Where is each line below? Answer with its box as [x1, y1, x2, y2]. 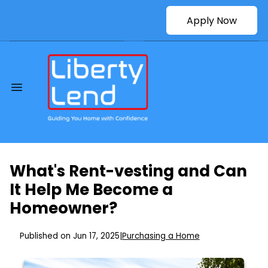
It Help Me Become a [10, 179, 173, 201]
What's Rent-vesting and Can [10, 160, 247, 182]
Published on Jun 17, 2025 [19, 230, 120, 242]
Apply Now [187, 13, 237, 28]
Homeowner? [10, 197, 117, 220]
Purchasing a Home [121, 230, 200, 242]
